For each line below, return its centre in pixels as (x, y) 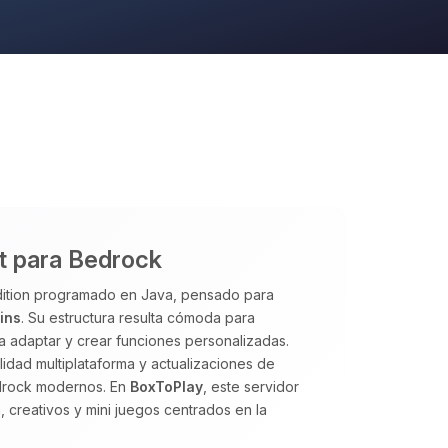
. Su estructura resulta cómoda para (138, 317)
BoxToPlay (166, 386)
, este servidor (251, 386)
